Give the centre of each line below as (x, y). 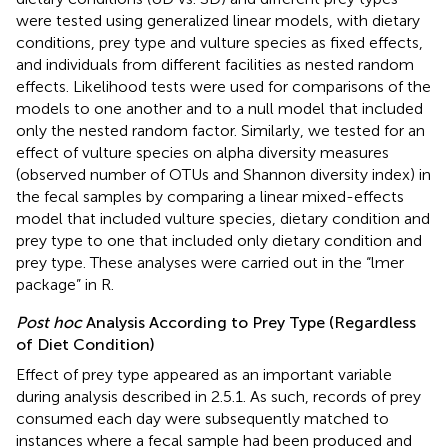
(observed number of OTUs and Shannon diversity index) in (223, 174)
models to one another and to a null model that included (219, 108)
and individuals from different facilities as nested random (215, 64)
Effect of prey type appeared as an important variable (204, 374)
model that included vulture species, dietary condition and (223, 218)
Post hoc (49, 322)
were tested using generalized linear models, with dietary (218, 20)
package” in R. (65, 284)
